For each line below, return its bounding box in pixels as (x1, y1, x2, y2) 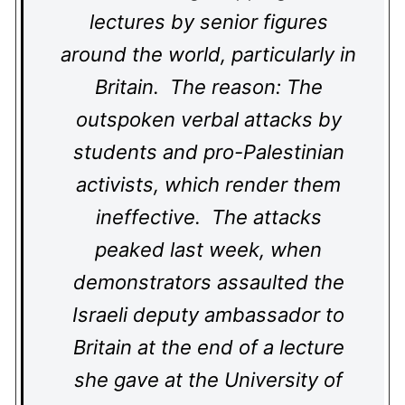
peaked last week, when (95, 238, 322, 261)
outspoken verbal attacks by (75, 108, 342, 131)
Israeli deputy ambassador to (72, 303, 344, 326)
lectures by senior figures (89, 10, 328, 33)
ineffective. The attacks (95, 205, 322, 229)
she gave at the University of (74, 368, 343, 391)
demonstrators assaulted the (72, 270, 344, 294)
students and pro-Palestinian (72, 140, 344, 164)
